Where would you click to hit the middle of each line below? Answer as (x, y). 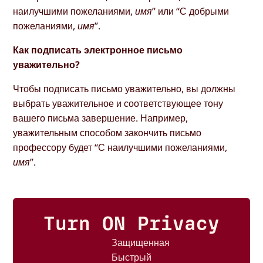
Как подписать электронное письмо (98, 50)
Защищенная (140, 242)
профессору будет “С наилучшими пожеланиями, (120, 147)
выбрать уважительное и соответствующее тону (118, 103)
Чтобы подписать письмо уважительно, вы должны (124, 88)
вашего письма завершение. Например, (101, 118)
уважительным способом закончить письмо (107, 132)
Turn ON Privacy (131, 224)
